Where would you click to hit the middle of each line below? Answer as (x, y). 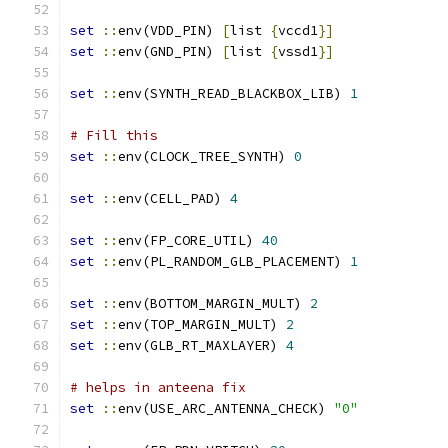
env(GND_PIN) (170, 51)
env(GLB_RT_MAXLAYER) (202, 345)
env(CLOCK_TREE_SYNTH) (206, 156)
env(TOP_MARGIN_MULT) (202, 324)
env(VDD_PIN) (170, 30)
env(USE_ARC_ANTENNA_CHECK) (226, 408)
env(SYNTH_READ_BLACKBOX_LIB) (234, 93)
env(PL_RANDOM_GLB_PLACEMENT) (234, 261)
